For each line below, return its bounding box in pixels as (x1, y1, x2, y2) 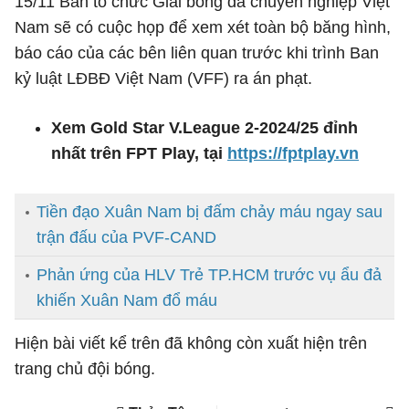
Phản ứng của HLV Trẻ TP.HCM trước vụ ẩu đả (37, 266, 382, 284)
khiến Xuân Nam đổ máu (37, 291, 217, 309)
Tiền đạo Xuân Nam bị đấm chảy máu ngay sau (37, 203, 383, 221)
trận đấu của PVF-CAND (37, 228, 216, 246)
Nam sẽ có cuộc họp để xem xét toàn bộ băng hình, (15, 18, 391, 37)
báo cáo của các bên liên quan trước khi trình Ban (15, 44, 379, 62)
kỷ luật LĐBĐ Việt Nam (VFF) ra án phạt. (15, 69, 312, 88)
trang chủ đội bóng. (15, 360, 155, 378)
